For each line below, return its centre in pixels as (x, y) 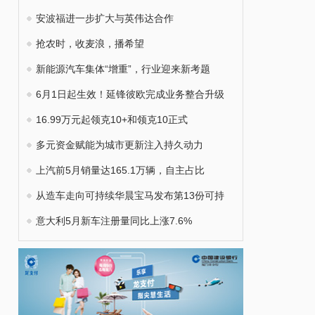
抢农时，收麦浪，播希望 (90, 44)
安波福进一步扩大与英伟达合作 (105, 18)
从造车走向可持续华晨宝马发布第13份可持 (130, 195)
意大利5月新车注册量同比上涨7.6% (114, 221)
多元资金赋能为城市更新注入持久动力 (120, 145)
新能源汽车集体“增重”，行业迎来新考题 (123, 69)
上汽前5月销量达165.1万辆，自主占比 (120, 170)
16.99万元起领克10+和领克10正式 (112, 120)
